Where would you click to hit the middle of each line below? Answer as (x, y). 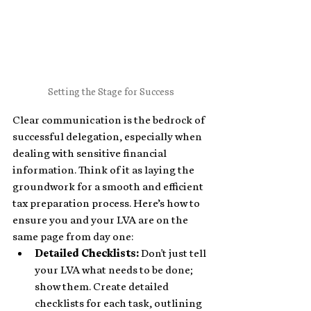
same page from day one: (73, 237)
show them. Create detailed (103, 287)
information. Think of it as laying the (104, 170)
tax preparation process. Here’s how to (107, 203)
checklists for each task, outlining (119, 303)
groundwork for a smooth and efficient (109, 187)
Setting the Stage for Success (111, 92)
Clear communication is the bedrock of (110, 120)
